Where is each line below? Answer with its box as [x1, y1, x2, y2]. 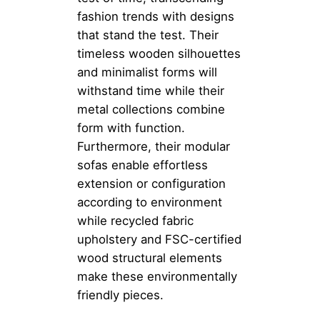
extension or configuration [77, 176, 226, 191]
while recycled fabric [77, 214, 194, 229]
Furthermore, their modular [77, 139, 230, 154]
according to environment [77, 195, 222, 210]
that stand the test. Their [77, 28, 219, 43]
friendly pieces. [77, 288, 164, 303]
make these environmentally [77, 269, 237, 284]
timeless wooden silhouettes [77, 46, 241, 61]
